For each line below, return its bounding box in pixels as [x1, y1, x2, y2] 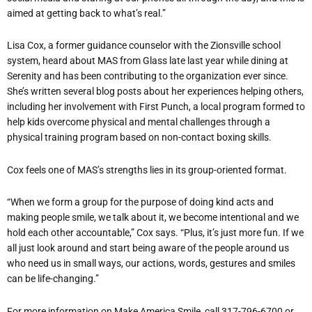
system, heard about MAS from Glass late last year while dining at [7, 55, 288, 67]
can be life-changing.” [7, 273, 99, 285]
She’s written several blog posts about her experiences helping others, [7, 86, 304, 97]
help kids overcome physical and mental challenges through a [7, 116, 270, 128]
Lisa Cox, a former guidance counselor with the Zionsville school [7, 40, 281, 52]
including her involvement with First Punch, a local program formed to [7, 101, 305, 113]
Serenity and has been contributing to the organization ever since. [7, 70, 288, 82]
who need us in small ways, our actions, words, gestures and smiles [7, 258, 295, 270]
